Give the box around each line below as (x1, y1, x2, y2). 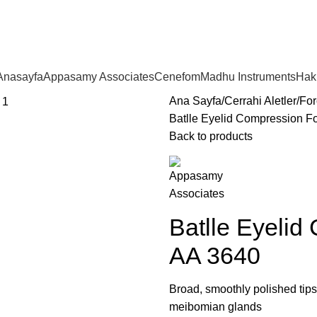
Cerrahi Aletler (224, 95, 296, 107)
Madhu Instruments (200, 71, 296, 83)
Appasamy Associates (43, 71, 154, 83)
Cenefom (154, 71, 200, 83)
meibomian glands (169, 301, 262, 313)
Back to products (169, 130, 253, 142)
